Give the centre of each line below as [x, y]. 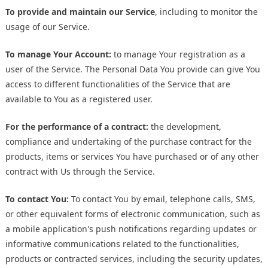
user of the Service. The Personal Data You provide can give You [133, 69]
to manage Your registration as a [178, 54]
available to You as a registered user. [79, 99]
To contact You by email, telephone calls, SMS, [162, 199]
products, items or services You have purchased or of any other [132, 157]
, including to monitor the [206, 12]
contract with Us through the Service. [80, 172]
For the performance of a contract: [77, 127]
